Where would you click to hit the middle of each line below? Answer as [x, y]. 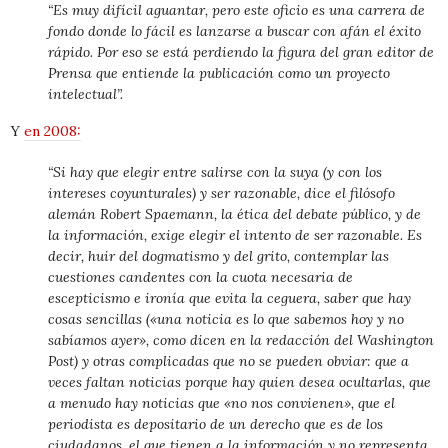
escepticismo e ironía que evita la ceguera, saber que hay [229, 298]
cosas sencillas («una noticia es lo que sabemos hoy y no [225, 319]
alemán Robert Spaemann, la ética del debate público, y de [234, 214]
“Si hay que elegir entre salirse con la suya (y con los [214, 172]
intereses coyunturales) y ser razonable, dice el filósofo [221, 193]
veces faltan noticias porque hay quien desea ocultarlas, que [239, 382]
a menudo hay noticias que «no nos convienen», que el [221, 403]
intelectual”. [85, 94]
